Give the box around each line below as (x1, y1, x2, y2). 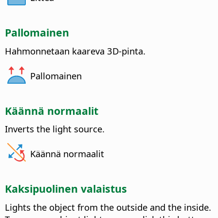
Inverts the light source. (5, 123, 105, 135)
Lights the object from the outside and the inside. (5, 201, 211, 214)
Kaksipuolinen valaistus (5, 182, 127, 196)
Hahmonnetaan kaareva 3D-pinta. (5, 44, 145, 57)
